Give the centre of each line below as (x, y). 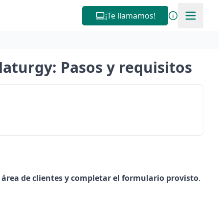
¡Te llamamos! (130, 16)
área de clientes (32, 178)
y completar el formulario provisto (130, 178)
